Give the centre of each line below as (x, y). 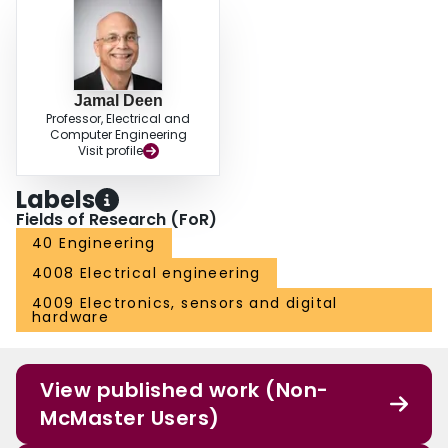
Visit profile (110, 151)
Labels (55, 200)
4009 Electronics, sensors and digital (185, 303)
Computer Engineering (118, 135)
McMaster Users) (130, 418)
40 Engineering (94, 243)
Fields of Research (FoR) (116, 220)
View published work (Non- (184, 390)
